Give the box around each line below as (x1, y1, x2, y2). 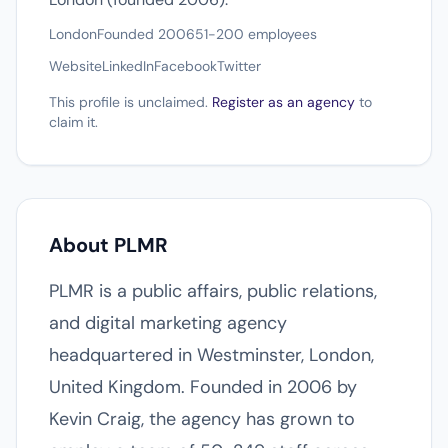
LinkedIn (102, 57, 154, 75)
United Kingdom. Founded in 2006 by (49, 375, 357, 399)
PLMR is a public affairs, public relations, (49, 279, 377, 303)
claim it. (49, 113, 98, 131)
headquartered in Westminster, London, (49, 343, 374, 367)
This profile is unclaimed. (49, 93, 212, 111)
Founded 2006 (97, 25, 195, 43)
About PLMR (49, 232, 168, 258)
